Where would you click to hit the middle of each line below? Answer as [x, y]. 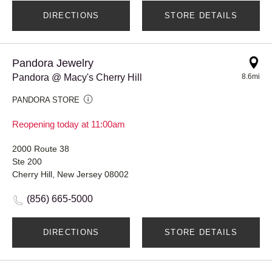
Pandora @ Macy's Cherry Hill [77, 77]
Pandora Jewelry [53, 63]
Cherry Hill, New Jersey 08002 [70, 174]
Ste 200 [27, 161]
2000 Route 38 [41, 148]
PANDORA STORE [46, 100]
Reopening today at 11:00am [69, 124]
